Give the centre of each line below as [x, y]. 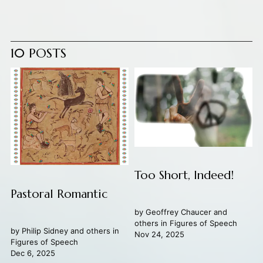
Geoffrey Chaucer [178, 212]
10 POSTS [38, 53]
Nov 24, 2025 [159, 235]
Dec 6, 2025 [33, 253]
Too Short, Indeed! [184, 176]
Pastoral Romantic [59, 194]
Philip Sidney [45, 230]
